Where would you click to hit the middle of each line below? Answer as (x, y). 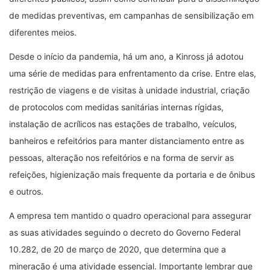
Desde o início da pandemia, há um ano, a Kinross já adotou (126, 56)
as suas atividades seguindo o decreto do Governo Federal (125, 232)
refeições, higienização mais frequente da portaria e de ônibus (132, 174)
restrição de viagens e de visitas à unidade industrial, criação (129, 90)
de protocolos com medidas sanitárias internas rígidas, (116, 107)
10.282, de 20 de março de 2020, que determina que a (118, 249)
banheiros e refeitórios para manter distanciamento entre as (127, 140)
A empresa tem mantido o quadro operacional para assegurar (130, 215)
